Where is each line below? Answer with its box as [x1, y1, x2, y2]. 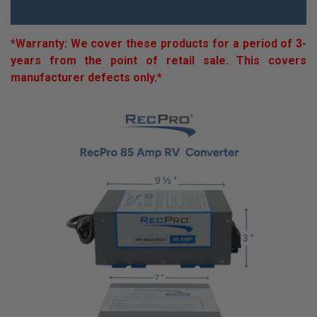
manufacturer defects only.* [10, 71, 162, 85]
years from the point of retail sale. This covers [10, 54, 307, 68]
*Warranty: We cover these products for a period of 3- [10, 37, 307, 51]
